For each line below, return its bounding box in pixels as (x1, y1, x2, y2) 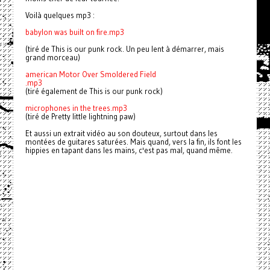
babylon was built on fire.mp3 (25, 27, 124, 37)
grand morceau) (25, 52, 80, 62)
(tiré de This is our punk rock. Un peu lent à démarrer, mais (25, 44, 224, 54)
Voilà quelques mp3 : (25, 10, 95, 20)
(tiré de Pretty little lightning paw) (25, 111, 136, 121)
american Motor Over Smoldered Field (25, 69, 156, 79)
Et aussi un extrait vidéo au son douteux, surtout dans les (25, 128, 218, 138)
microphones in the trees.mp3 (25, 103, 127, 113)
